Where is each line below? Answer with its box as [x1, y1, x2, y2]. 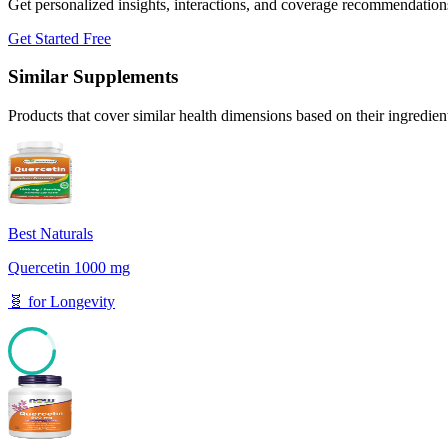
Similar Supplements [8, 66, 178, 88]
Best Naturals [8, 224, 93, 242]
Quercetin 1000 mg [8, 258, 130, 276]
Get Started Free [8, 29, 111, 47]
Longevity [50, 292, 115, 310]
